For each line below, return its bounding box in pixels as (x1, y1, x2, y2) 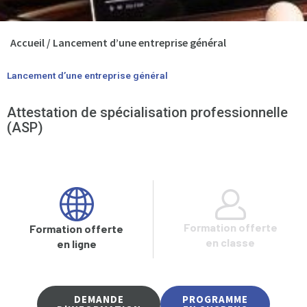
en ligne (56, 237, 97, 251)
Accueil (10, 36, 45, 50)
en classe (206, 235, 255, 249)
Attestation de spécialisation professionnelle (7, 104, 288, 121)
